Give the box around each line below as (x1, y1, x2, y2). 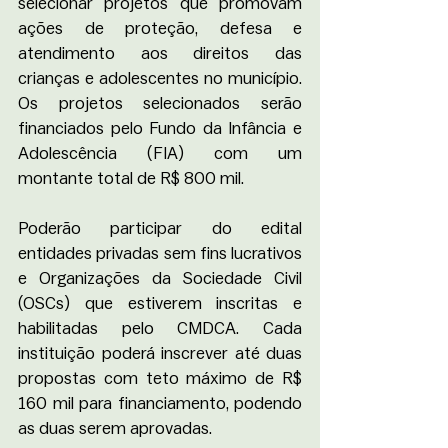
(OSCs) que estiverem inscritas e (18, 295, 302, 312)
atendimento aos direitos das (18, 45, 302, 62)
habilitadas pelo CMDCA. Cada (18, 320, 302, 337)
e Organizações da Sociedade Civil (18, 270, 302, 287)
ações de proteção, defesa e (18, 20, 302, 37)
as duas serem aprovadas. (18, 420, 220, 437)
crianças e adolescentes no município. (18, 70, 302, 87)
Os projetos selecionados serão (18, 95, 302, 112)
